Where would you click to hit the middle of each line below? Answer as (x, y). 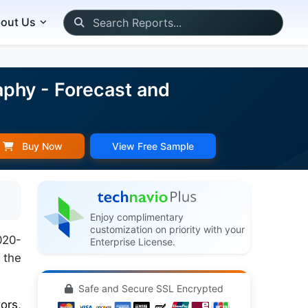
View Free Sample (153, 146)
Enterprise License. (132, 242)
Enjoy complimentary (136, 217)
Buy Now (41, 146)
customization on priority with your (167, 229)
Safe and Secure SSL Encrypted (149, 288)
